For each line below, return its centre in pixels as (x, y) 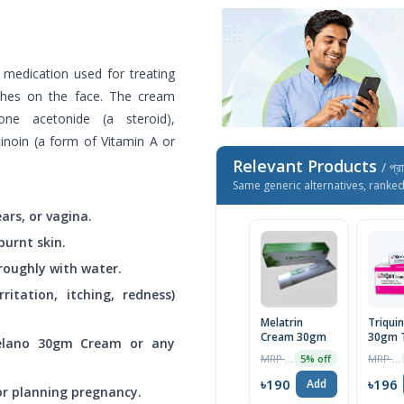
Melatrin (282, 323)
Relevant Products (307, 166)
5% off (316, 359)
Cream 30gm (294, 337)
